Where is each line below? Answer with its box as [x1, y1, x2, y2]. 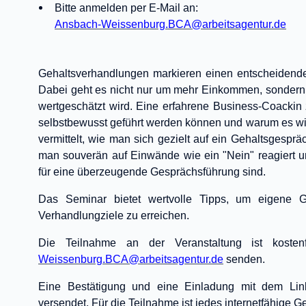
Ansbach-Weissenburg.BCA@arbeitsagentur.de [55, 18, 286, 30]
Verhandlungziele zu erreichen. [38, 210, 189, 221]
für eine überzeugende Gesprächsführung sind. [38, 166, 266, 178]
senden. [223, 253, 265, 265]
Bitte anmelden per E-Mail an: [55, 2, 198, 14]
